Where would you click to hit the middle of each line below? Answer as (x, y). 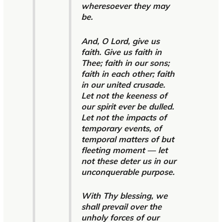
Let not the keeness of (124, 95)
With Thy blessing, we (124, 196)
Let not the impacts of (124, 117)
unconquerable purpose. (128, 171)
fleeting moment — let (124, 150)
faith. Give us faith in (121, 52)
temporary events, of (121, 128)
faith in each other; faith (128, 73)
